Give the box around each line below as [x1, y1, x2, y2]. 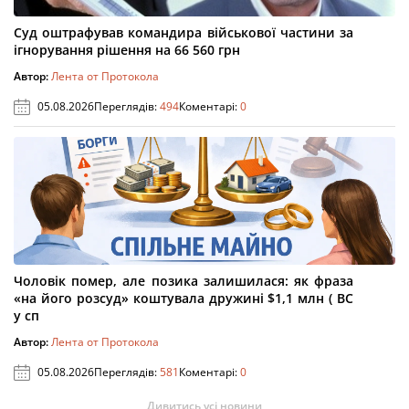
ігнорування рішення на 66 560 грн [14, 41, 240, 58]
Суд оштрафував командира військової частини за [14, 24, 353, 41]
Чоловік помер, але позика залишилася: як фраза [14, 272, 353, 289]
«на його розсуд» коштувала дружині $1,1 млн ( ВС [14, 289, 353, 307]
